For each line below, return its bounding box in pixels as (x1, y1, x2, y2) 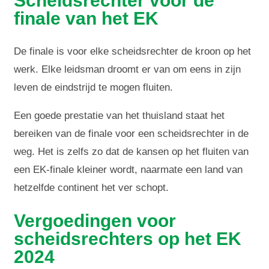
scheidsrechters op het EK (14, 229, 242, 249)
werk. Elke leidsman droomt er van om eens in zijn (14, 64, 241, 76)
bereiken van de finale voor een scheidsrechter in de (14, 128, 249, 140)
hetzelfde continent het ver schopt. (14, 182, 169, 194)
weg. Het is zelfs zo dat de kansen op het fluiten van (14, 146, 249, 158)
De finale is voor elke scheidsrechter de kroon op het (14, 46, 252, 58)
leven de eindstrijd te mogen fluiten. (14, 82, 174, 94)
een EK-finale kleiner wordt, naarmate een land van (14, 164, 243, 176)
